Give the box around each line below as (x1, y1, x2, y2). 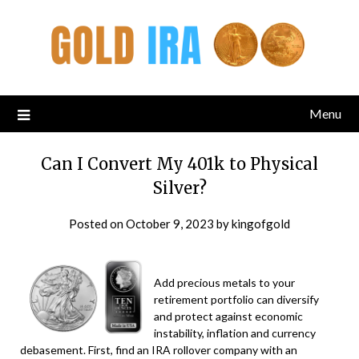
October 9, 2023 (126, 216, 214, 231)
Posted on (69, 216, 126, 231)
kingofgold (232, 216, 290, 231)
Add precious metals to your (154, 275, 296, 289)
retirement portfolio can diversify (154, 292, 320, 306)
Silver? (152, 177, 207, 198)
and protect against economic (154, 309, 304, 323)
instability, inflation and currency (154, 325, 317, 340)
